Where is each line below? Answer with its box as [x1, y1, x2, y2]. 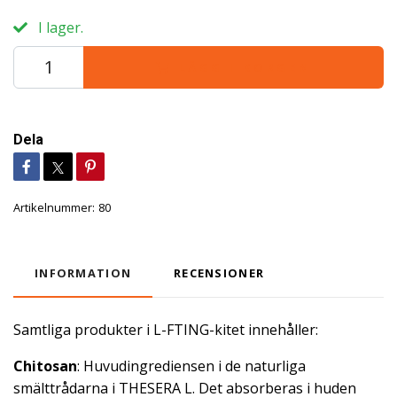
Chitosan [13, 356, 77, 377]
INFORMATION [35, 265, 132, 282]
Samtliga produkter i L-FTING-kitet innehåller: [13, 320, 318, 340]
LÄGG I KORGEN [178, 59, 311, 76]
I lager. [35, 18, 83, 38]
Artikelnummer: [13, 199, 95, 216]
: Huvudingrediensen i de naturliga [77, 356, 306, 377]
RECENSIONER [174, 265, 265, 282]
